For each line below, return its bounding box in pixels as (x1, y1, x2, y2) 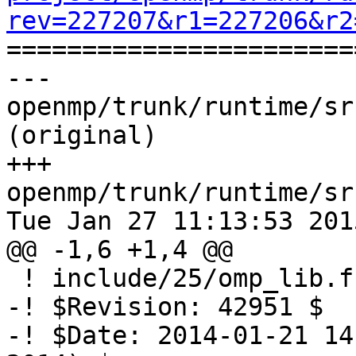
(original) (6, 121, 157, 150)
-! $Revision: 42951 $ (6, 292, 323, 322)
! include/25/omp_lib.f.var (6, 264, 21, 293)
